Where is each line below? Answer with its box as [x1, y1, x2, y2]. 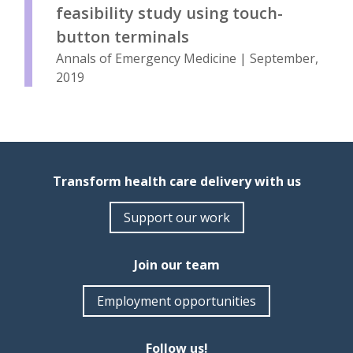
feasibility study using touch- [56, 2, 283, 24]
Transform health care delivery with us [52, 173, 301, 191]
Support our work [123, 209, 230, 227]
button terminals [56, 26, 189, 48]
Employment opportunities [97, 292, 256, 310]
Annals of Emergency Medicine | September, [56, 50, 318, 68]
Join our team [133, 256, 220, 274]
